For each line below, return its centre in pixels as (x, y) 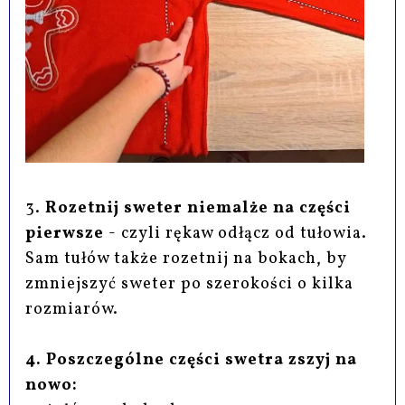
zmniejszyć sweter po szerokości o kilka (190, 285)
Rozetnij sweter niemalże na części (198, 209)
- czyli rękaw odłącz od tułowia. (238, 234)
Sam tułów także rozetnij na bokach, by (186, 259)
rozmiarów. (72, 310)
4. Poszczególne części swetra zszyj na (192, 361)
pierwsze (67, 234)
